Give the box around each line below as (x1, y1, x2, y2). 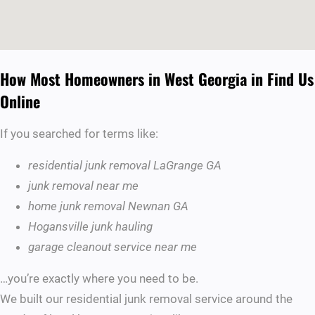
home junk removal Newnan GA (28, 199, 188, 214)
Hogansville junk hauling (28, 219, 153, 234)
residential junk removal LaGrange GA (28, 158, 221, 173)
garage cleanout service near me (28, 240, 197, 255)
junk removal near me (28, 179, 139, 193)
